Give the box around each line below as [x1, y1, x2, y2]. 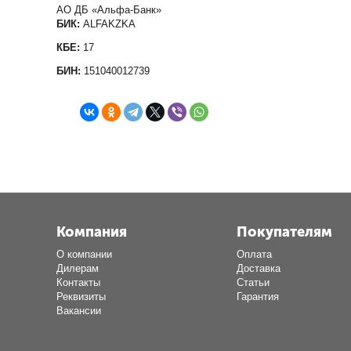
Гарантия [236, 291, 279, 302]
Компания [56, 223, 127, 241]
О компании [56, 248, 113, 260]
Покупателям [236, 223, 332, 241]
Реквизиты [56, 291, 107, 302]
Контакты [56, 277, 101, 288]
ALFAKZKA [80, 18, 136, 30]
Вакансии [56, 305, 102, 317]
